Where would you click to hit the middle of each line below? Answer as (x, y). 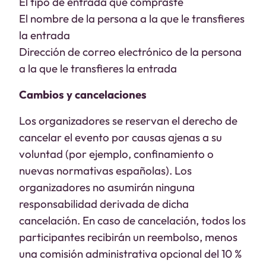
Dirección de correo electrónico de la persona (130, 52)
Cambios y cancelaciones (83, 94)
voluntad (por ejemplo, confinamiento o (116, 154)
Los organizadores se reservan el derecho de (128, 121)
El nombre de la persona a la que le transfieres (132, 18)
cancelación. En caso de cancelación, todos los (132, 220)
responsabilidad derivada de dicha (104, 204)
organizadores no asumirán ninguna (107, 187)
